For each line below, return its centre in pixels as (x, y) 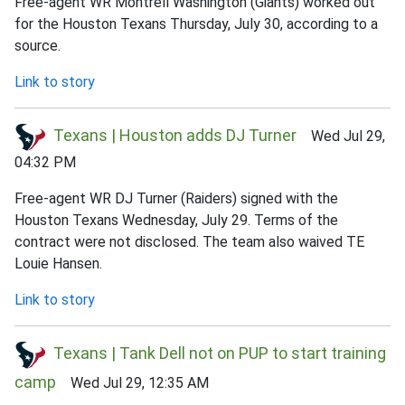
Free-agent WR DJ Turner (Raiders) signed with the (176, 199)
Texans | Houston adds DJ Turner (175, 136)
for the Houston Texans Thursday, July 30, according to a (196, 24)
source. (38, 46)
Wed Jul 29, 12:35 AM (132, 383)
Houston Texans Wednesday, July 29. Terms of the (176, 221)
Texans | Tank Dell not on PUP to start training (220, 353)
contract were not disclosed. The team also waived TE (189, 242)
